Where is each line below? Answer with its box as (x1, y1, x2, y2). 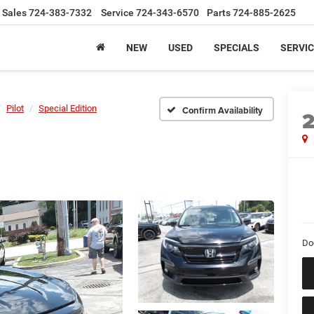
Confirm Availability (182, 103, 263, 117)
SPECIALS (214, 42, 259, 54)
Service (101, 7, 134, 19)
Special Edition (39, 103, 97, 114)
